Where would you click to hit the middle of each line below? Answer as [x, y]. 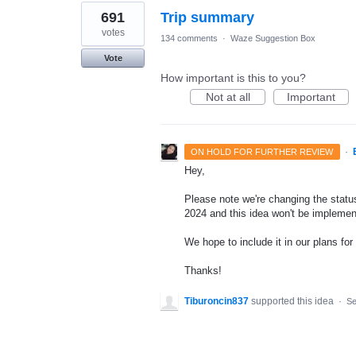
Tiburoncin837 [217, 301]
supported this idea [294, 301]
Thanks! [203, 271]
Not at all [228, 97]
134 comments [189, 38]
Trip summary [207, 17]
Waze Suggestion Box [273, 38]
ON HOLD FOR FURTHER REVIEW [262, 151]
